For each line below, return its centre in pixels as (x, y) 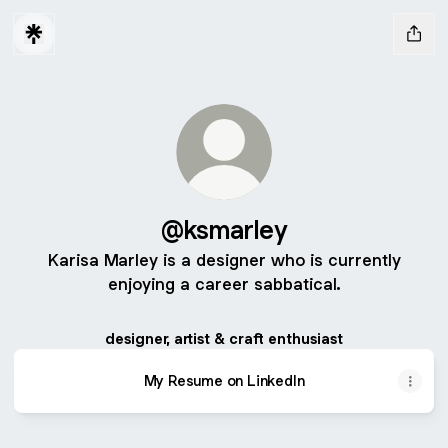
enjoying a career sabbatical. (224, 284)
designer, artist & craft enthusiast (224, 338)
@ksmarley (224, 229)
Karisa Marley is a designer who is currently (224, 260)
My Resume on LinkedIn (224, 380)
